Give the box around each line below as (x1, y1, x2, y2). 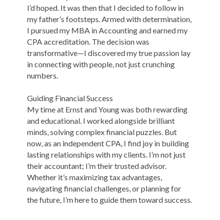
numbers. (27, 71, 58, 81)
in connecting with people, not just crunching (27, 59, 175, 69)
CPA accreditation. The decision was (27, 37, 149, 47)
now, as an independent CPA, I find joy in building (27, 138, 189, 148)
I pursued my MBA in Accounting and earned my (27, 26, 188, 35)
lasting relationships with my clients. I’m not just (27, 150, 186, 160)
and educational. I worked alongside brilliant (27, 116, 175, 126)
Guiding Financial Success (27, 93, 113, 103)
